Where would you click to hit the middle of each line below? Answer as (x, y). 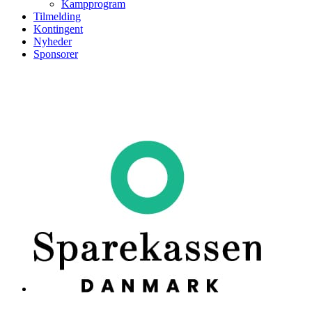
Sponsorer (56, 54)
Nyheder (53, 41)
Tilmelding (57, 16)
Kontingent (58, 29)
